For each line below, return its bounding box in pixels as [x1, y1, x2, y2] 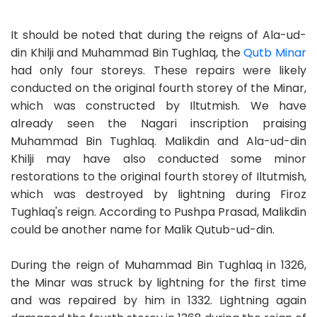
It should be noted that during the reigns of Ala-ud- [11, 26, 306, 43]
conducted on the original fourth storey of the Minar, [11, 79, 306, 96]
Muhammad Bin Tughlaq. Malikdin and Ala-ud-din [11, 132, 306, 149]
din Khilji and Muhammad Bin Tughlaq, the [11, 44, 244, 61]
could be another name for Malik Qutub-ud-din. [11, 221, 275, 238]
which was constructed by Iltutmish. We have [11, 97, 306, 114]
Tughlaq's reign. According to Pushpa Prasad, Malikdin [11, 203, 306, 220]
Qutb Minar [243, 44, 306, 61]
